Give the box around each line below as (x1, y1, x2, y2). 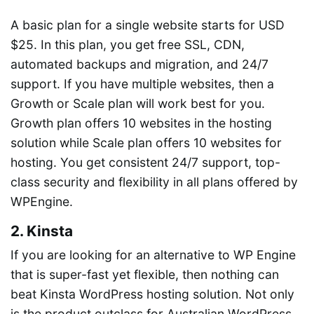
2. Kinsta (11, 222, 73, 240)
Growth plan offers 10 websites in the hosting (11, 116, 272, 131)
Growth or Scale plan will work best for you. (11, 96, 265, 111)
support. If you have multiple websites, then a (11, 76, 274, 92)
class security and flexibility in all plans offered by (11, 175, 298, 190)
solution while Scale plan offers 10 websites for (11, 135, 282, 151)
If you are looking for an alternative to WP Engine (11, 247, 296, 263)
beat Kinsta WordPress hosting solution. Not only (11, 287, 294, 302)
